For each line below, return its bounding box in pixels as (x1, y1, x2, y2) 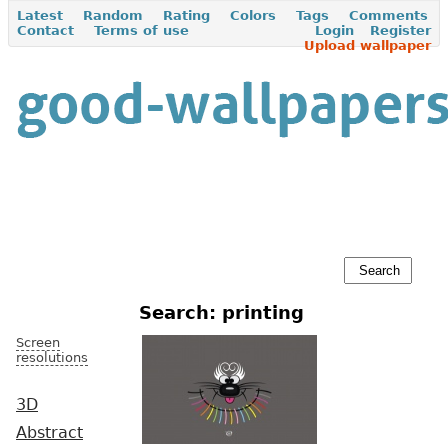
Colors (230, 8, 276, 23)
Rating (163, 8, 210, 23)
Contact (17, 23, 74, 38)
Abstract (16, 424, 83, 442)
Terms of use (94, 23, 189, 38)
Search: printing (139, 302, 304, 324)
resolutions (16, 350, 88, 365)
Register (370, 23, 431, 38)
